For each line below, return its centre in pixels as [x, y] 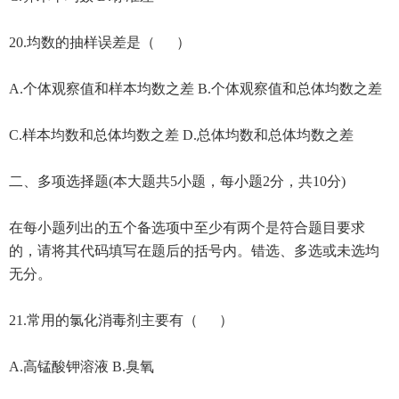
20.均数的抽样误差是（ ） [99, 42]
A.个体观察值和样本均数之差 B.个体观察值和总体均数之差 [195, 88]
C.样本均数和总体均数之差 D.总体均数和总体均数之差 [181, 134]
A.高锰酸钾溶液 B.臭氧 [81, 366]
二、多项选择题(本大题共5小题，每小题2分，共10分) [177, 181]
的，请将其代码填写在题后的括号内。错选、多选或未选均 [194, 250]
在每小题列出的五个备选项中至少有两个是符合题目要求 [187, 227]
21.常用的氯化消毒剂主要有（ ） [121, 320]
